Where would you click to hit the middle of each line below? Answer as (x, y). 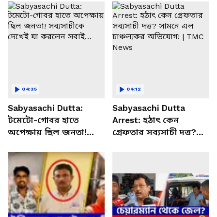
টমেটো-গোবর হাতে (43, 120)
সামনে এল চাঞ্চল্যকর (152, 144)
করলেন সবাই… (36, 156)
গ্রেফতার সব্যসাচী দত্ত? (154, 132)
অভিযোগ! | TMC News (157, 156)
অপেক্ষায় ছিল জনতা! (47, 132)
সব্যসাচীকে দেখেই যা (46, 144)
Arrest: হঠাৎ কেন (146, 120)
